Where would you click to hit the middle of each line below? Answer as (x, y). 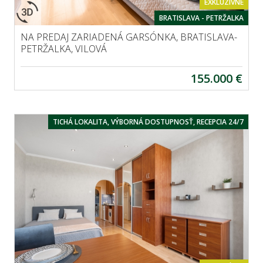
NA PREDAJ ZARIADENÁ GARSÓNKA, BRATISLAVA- (129, 37)
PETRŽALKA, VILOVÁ (64, 49)
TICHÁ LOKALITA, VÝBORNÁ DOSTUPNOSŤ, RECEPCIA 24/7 (148, 122)
